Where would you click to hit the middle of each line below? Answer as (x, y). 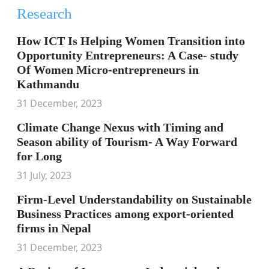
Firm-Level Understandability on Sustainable (134, 199)
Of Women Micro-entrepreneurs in (108, 70)
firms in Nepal (54, 228)
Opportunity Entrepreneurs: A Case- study (128, 55)
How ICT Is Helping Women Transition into (131, 41)
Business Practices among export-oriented (125, 214)
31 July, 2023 (44, 175)
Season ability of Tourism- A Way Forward (127, 142)
